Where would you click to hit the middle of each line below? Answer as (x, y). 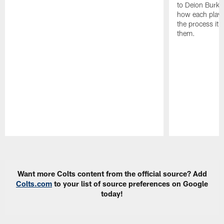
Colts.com (34, 184)
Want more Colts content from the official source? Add (112, 174)
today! (112, 194)
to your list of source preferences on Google (130, 184)
